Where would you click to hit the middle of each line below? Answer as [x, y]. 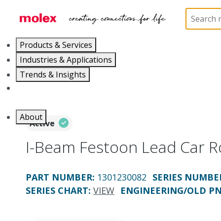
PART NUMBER [59, 177]
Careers [30, 88]
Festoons [149, 8]
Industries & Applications [66, 60]
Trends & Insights [53, 74]
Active [42, 123]
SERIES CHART [57, 190]
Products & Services [56, 45]
